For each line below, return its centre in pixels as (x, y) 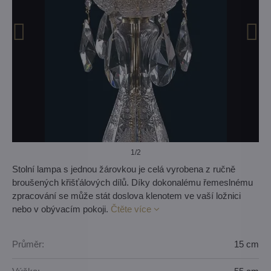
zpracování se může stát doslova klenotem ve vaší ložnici (126, 196)
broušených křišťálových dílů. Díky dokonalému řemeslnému (132, 182)
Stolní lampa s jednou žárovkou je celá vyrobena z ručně (124, 169)
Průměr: (28, 244)
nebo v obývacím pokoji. (61, 209)
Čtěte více (131, 209)
